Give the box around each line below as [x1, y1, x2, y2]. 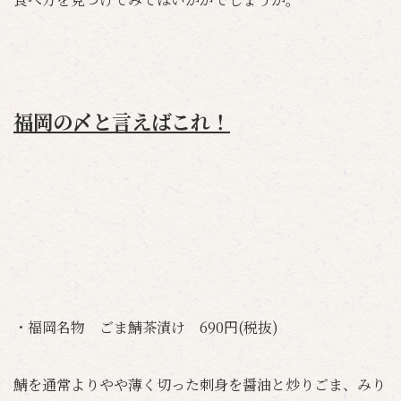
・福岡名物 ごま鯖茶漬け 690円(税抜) [13, 317, 278, 337]
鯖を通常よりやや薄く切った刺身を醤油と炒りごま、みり [13, 374, 386, 395]
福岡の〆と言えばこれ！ [13, 107, 230, 135]
